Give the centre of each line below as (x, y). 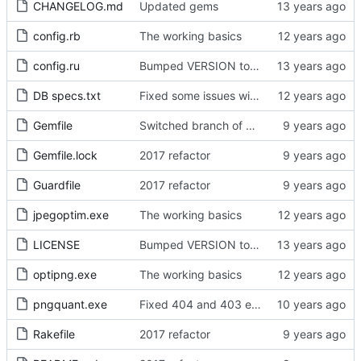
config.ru (56, 66)
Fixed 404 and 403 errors (256, 305)
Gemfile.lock (65, 156)
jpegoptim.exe (71, 215)
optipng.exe (65, 275)
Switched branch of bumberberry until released (251, 126)
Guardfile (57, 185)
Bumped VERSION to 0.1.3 (255, 245)
